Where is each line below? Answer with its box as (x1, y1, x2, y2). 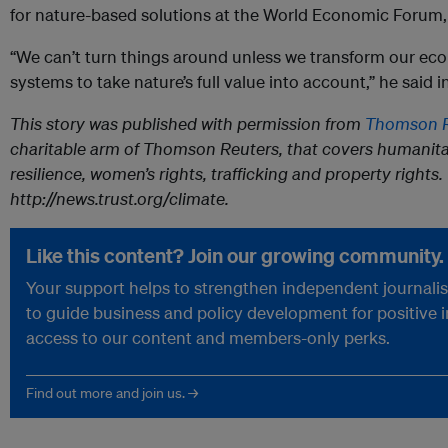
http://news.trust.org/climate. (10, 188, 229, 210)
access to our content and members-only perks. (26, 327, 390, 349)
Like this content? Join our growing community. (26, 243, 444, 269)
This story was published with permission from (10, 113, 365, 135)
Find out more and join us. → (26, 384, 198, 403)
